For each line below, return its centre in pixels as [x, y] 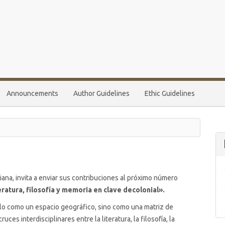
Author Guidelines [101, 93]
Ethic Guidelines [170, 93]
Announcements [32, 93]
